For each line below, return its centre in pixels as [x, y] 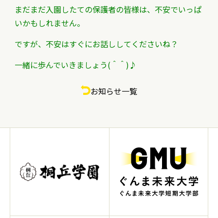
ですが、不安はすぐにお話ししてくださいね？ [96, 44]
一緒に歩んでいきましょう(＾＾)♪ [76, 65]
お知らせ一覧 [114, 91]
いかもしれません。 [50, 23]
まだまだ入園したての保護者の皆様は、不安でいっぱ [108, 9]
